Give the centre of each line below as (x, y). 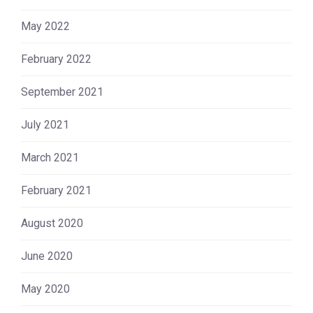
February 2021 (56, 190)
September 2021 (62, 92)
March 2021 (50, 157)
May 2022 (45, 26)
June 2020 (47, 256)
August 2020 (52, 223)
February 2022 (56, 59)
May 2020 (45, 289)
